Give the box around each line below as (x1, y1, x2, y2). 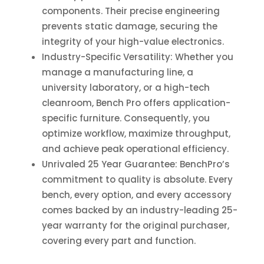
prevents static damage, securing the (41, 20, 217, 33)
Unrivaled (41, 158, 88, 171)
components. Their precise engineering (41, 5, 220, 18)
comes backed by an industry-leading (41, 204, 222, 217)
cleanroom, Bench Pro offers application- (41, 97, 230, 110)
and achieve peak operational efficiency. (41, 143, 229, 156)
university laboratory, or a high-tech (41, 81, 210, 94)
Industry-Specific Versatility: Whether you (41, 51, 233, 64)
